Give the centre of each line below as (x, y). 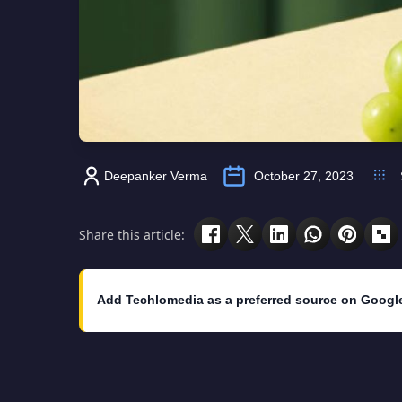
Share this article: (132, 234)
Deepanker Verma (156, 176)
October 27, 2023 (304, 176)
